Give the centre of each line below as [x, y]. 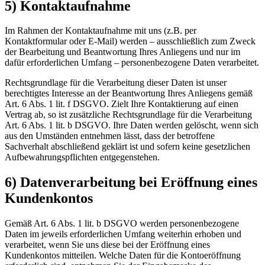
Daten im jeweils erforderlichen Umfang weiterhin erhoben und [123, 234]
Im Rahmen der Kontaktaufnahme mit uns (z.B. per [101, 31]
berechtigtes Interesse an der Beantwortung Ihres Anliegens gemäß [129, 93]
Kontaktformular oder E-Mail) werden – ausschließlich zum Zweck [130, 41]
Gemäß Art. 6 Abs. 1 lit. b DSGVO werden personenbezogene [122, 224]
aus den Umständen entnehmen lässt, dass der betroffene [110, 136]
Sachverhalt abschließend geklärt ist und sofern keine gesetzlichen [127, 147]
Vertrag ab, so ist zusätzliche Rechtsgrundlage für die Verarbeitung [128, 115]
